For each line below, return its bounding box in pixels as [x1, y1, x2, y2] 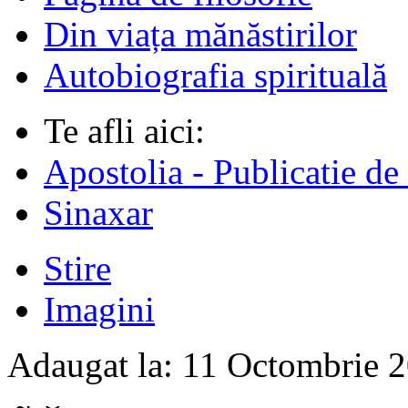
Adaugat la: [7, 345, 182, 384]
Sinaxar [44, 193, 153, 232]
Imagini [44, 290, 155, 329]
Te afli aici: [44, 111, 205, 150]
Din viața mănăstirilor [44, 15, 357, 54]
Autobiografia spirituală [44, 56, 387, 95]
